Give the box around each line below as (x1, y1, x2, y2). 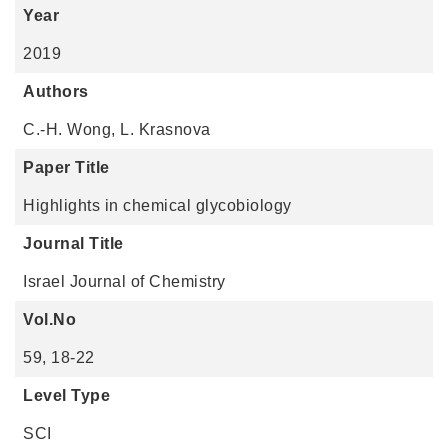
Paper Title (23, 159, 110, 176)
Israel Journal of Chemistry (23, 273, 226, 290)
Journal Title (23, 235, 124, 252)
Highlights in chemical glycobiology (23, 197, 292, 214)
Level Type (23, 387, 110, 404)
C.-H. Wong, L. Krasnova (23, 121, 211, 138)
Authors (23, 83, 89, 100)
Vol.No (23, 311, 76, 328)
